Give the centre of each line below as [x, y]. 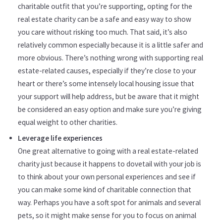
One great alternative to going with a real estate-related [108, 151]
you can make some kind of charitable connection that [105, 189]
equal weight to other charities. [68, 122]
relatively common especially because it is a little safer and [111, 45]
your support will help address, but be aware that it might [109, 97]
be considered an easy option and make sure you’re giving [110, 110]
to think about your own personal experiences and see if [107, 176]
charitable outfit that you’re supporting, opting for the [105, 6]
